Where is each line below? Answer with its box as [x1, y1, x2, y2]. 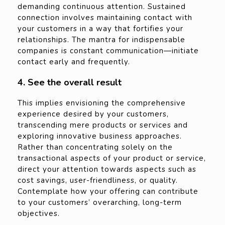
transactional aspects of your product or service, [18, 153, 206, 164]
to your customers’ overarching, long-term [18, 197, 182, 208]
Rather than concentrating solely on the [18, 142, 173, 153]
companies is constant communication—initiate [18, 46, 199, 56]
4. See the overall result [18, 76, 122, 89]
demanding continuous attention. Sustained [18, 2, 186, 12]
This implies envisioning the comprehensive [18, 98, 186, 108]
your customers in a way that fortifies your [18, 24, 183, 34]
